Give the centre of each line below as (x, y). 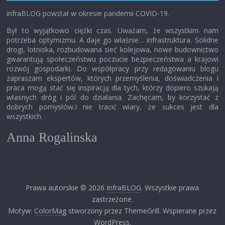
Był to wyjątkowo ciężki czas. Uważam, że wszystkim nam (113, 31)
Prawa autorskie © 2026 (66, 188)
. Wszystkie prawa (170, 188)
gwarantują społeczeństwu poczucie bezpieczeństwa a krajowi (113, 59)
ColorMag (50, 211)
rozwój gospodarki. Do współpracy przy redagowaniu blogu (113, 69)
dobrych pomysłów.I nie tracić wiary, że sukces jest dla (113, 107)
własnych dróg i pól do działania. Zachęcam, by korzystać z (113, 97)
